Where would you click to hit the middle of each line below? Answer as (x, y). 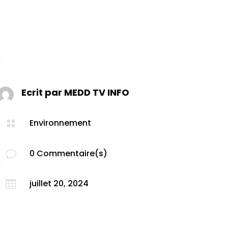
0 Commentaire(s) (69, 153)
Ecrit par (43, 92)
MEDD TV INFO (97, 92)
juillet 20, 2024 (59, 184)
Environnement (61, 123)
